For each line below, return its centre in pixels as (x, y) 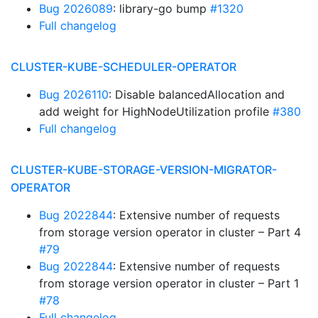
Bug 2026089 (76, 9)
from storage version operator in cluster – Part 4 (170, 232)
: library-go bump (161, 9)
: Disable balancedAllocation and (197, 94)
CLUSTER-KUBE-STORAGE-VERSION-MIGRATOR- (144, 170)
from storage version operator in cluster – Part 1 (169, 283)
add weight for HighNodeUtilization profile (156, 111)
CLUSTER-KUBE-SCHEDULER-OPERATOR (124, 67)
